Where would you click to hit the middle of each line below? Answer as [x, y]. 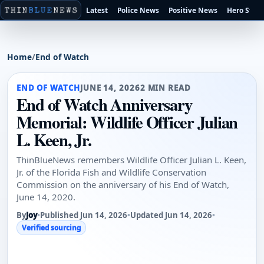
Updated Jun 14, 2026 [171, 215]
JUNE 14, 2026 [110, 88]
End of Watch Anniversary [104, 104]
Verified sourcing [51, 228]
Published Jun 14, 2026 [83, 215]
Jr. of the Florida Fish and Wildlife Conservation [111, 172]
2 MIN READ [165, 88]
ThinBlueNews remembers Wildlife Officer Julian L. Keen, [131, 160]
